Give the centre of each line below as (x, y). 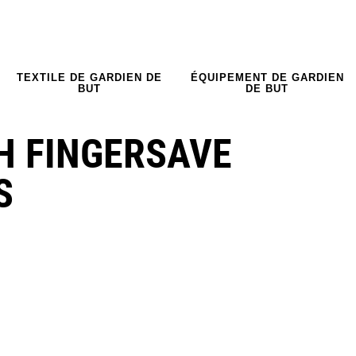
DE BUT (267, 88)
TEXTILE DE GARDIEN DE (89, 77)
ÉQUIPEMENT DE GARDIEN (267, 77)
